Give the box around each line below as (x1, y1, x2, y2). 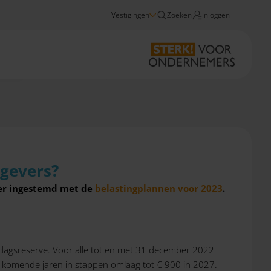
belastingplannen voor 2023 (95, 182, 223, 194)
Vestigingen (111, 10, 149, 20)
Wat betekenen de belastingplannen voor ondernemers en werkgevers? (24, 64, 240, 73)
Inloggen (202, 10, 230, 20)
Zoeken (167, 10, 192, 20)
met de (60, 182, 95, 194)
